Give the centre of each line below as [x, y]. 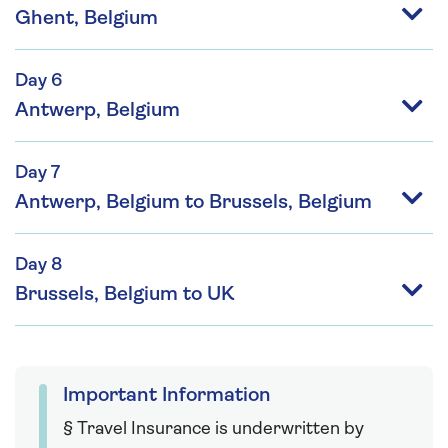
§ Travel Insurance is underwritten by [213, 429]
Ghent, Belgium [86, 18]
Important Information [167, 395]
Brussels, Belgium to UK [125, 294]
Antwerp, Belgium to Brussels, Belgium [193, 202]
